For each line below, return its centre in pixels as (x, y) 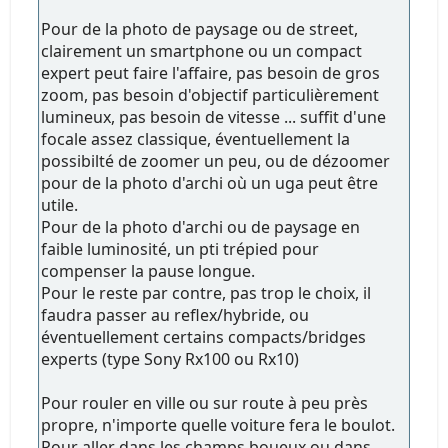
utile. (60, 204)
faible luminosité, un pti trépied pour (180, 248)
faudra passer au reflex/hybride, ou (175, 314)
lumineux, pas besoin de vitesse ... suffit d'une (214, 116)
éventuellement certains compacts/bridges (204, 336)
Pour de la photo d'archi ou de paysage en (201, 226)
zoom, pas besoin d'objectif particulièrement (210, 94)
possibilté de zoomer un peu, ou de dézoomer (216, 160)
